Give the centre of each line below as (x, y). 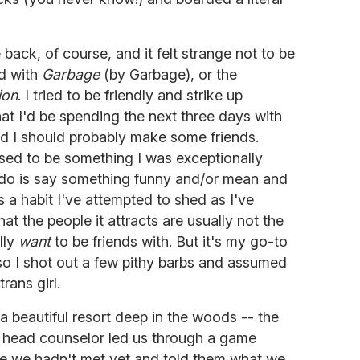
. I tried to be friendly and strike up (130, 95)
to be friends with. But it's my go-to (169, 241)
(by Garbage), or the (168, 74)
